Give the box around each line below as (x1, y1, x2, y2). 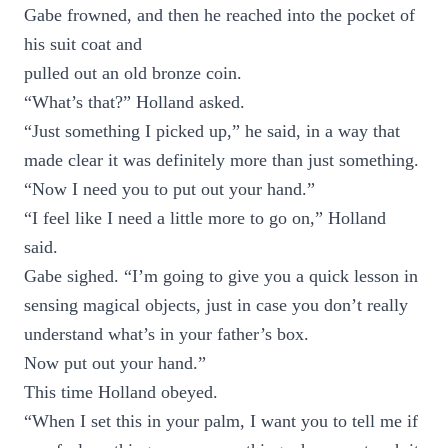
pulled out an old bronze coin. (24, 63, 242, 83)
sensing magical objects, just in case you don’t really (24, 295, 408, 315)
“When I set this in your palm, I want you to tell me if (24, 411, 418, 431)
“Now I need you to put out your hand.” (24, 179, 315, 199)
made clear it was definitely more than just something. (24, 150, 419, 170)
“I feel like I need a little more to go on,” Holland (24, 208, 386, 228)
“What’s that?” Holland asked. (24, 92, 245, 112)
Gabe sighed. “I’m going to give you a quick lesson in (24, 266, 418, 286)
